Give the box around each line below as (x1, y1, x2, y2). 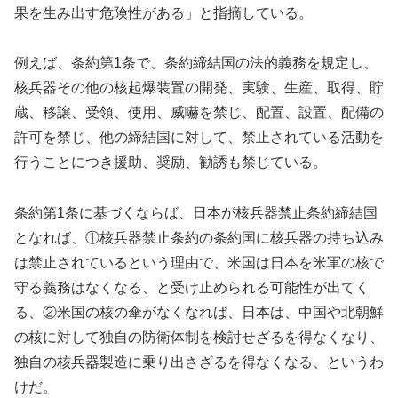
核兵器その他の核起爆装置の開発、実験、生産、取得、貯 (14, 80, 384, 96)
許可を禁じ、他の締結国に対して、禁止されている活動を (14, 130, 384, 146)
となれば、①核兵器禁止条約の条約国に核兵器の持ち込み (14, 230, 384, 246)
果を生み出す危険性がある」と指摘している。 (14, 4, 313, 20)
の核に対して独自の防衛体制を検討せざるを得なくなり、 (14, 330, 384, 346)
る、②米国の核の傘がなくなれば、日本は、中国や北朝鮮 (14, 305, 384, 321)
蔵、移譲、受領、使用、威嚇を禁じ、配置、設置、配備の (14, 105, 384, 121)
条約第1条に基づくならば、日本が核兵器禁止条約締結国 (14, 205, 378, 221)
